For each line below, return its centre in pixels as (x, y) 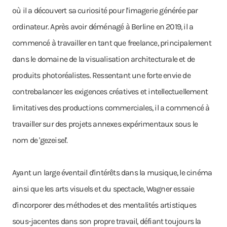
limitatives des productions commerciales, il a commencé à (111, 108)
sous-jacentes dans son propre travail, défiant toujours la (107, 221)
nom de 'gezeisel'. (40, 140)
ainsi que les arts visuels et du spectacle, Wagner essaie (103, 189)
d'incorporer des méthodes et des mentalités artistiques (104, 205)
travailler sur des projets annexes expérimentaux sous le (105, 124)
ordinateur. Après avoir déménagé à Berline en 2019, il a (103, 27)
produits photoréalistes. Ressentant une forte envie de (101, 75)
